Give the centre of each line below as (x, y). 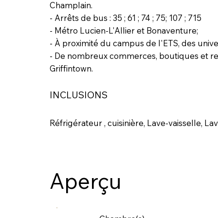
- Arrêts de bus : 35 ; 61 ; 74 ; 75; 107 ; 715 (125, 18)
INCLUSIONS (78, 95)
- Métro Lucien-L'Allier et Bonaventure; (124, 30)
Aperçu (85, 181)
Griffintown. (71, 68)
